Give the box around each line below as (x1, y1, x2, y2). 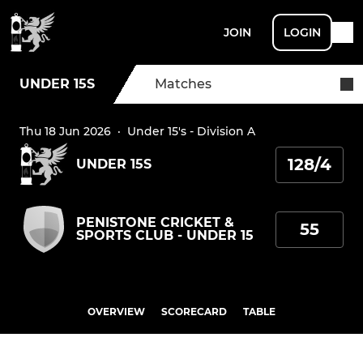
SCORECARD (161, 305, 227, 318)
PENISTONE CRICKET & (76, 215, 234, 230)
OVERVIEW (88, 305, 145, 318)
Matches (155, 76, 211, 92)
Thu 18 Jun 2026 (19, 124, 111, 139)
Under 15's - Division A (127, 124, 255, 139)
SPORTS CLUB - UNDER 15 (76, 228, 254, 243)
